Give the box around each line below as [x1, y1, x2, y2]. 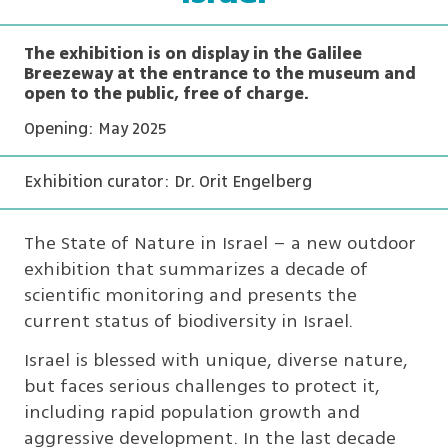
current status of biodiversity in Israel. [24, 308, 353, 335]
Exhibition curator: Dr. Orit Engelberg [24, 170, 312, 195]
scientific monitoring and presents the [24, 282, 357, 309]
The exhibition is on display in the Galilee [24, 42, 362, 67]
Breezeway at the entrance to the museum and [24, 62, 416, 87]
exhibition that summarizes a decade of [24, 256, 368, 283]
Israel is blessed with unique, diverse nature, [24, 347, 408, 374]
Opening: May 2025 [24, 117, 167, 142]
